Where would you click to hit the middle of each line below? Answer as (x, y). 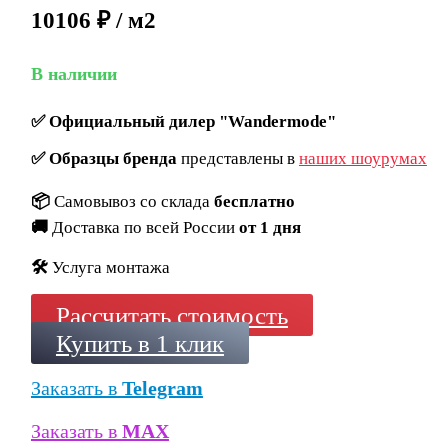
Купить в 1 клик (139, 343)
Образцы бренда (112, 159)
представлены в (237, 159)
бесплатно (254, 202)
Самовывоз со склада (133, 202)
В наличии (73, 74)
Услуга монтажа (110, 268)
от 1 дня (269, 228)
